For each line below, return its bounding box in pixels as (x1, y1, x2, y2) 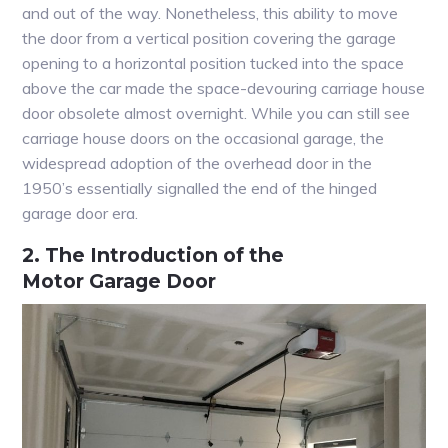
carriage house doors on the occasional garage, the (22, 127, 385, 148)
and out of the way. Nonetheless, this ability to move (22, 2, 399, 23)
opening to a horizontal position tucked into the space (22, 52, 405, 73)
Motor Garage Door (22, 268, 217, 293)
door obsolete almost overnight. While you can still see (22, 102, 411, 123)
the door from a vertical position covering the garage (22, 27, 397, 48)
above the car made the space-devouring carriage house (22, 77, 426, 98)
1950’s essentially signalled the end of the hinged (22, 177, 378, 198)
